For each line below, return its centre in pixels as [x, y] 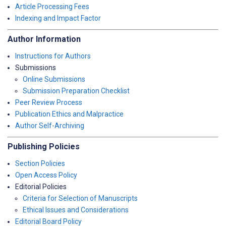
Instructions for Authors [53, 56]
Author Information [44, 39]
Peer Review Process [49, 102]
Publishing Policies [44, 147]
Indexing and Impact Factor [58, 18]
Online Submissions [54, 79]
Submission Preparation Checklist [76, 91]
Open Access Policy [46, 175]
